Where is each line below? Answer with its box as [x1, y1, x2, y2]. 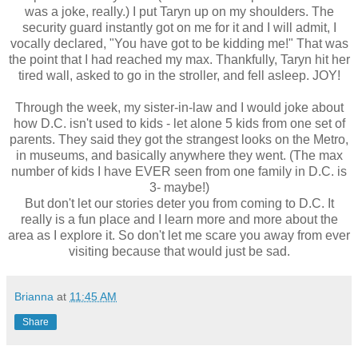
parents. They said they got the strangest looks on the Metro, [10, 132, 348, 146]
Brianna [14, 289, 54, 303]
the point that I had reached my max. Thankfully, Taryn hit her [8, 52, 350, 66]
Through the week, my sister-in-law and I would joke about [14, 100, 344, 114]
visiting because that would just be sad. [68, 244, 290, 258]
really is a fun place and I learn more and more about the [20, 212, 338, 226]
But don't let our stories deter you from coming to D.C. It [24, 196, 334, 210]
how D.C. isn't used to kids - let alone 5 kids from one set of [13, 116, 345, 130]
